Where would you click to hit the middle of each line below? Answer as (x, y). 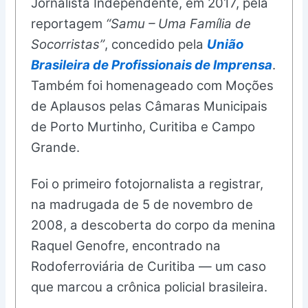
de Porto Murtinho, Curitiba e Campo (143, 126)
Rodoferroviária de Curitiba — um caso (149, 267)
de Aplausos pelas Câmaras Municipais (150, 106)
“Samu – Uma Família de (179, 23)
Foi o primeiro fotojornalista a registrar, (147, 184)
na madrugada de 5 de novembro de (142, 205)
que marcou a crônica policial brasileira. (150, 287)
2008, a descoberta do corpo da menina (154, 225)
